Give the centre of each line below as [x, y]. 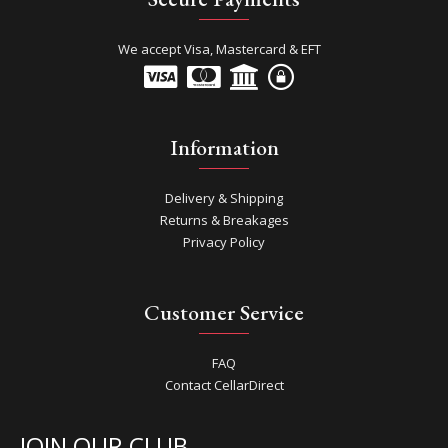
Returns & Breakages [224, 220]
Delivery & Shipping [224, 198]
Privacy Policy [224, 242]
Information [224, 147]
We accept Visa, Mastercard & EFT [219, 49]
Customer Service [224, 312]
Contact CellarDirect [224, 385]
